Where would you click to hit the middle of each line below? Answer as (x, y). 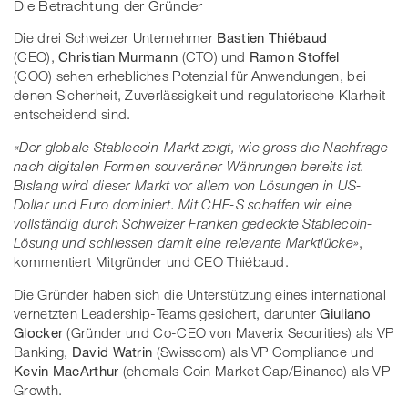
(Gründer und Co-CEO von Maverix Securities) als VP (229, 332)
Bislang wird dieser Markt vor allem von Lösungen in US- (188, 184)
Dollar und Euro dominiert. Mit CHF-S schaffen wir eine (183, 204)
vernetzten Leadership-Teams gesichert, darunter (167, 313)
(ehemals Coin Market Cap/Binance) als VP (256, 370)
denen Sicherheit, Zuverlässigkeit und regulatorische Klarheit (200, 94)
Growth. (38, 389)
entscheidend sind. (74, 113)
